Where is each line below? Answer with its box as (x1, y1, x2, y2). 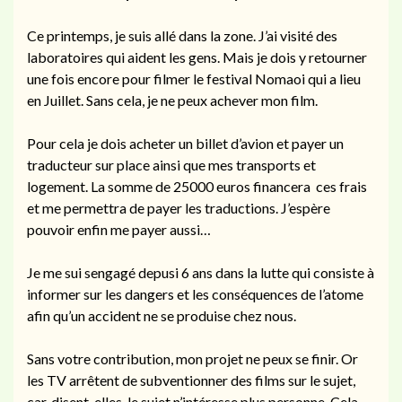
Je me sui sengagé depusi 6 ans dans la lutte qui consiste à (27, 263, 374, 281)
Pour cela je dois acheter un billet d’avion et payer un (27, 134, 344, 152)
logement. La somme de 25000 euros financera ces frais (27, 177, 367, 195)
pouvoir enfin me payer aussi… (27, 220, 211, 238)
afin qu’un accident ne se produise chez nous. (27, 306, 296, 324)
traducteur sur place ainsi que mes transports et (27, 155, 316, 173)
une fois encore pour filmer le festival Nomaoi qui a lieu (27, 69, 361, 87)
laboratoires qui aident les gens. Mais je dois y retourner (27, 48, 367, 66)
